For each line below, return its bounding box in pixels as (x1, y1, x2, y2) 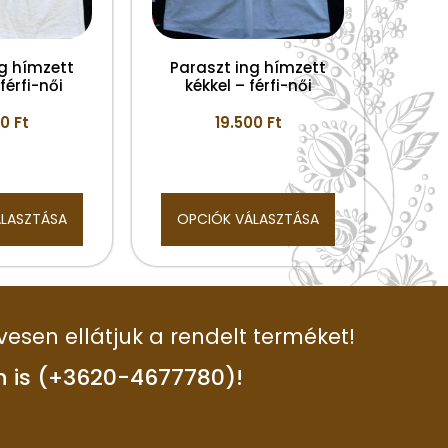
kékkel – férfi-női (184, 74, 312, 96)
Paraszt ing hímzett (170, 56, 326, 78)
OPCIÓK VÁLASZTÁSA (177, 208, 319, 229)
